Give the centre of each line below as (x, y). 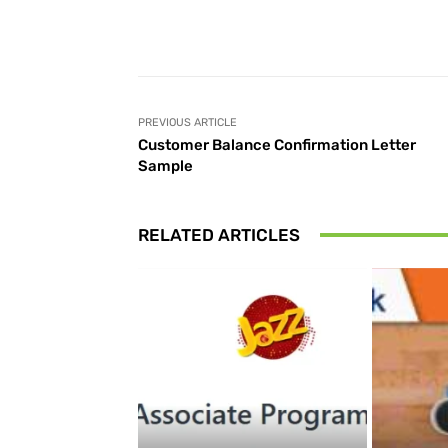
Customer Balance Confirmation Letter (277, 144)
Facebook (334, 25)
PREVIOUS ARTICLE (187, 122)
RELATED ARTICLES (219, 234)
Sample (165, 165)
